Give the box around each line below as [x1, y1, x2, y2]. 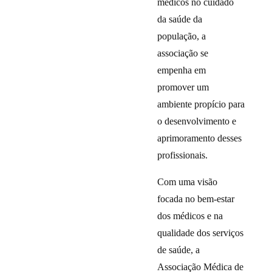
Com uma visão [157, 175, 218, 188]
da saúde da [157, 13, 203, 25]
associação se [157, 47, 209, 59]
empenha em [157, 64, 206, 76]
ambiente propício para [157, 98, 245, 110]
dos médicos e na [157, 209, 223, 222]
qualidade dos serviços [157, 226, 244, 239]
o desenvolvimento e [157, 115, 237, 127]
